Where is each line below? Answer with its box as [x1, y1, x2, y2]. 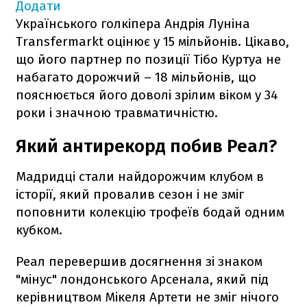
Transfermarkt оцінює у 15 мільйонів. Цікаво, [16, 33, 289, 49]
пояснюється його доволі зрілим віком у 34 [16, 86, 278, 103]
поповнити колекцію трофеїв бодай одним [16, 204, 284, 220]
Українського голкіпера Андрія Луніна [16, 15, 250, 32]
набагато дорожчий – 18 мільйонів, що [16, 69, 256, 85]
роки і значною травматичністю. [16, 104, 218, 121]
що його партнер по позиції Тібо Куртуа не [16, 51, 281, 67]
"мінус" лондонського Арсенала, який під [16, 271, 269, 287]
